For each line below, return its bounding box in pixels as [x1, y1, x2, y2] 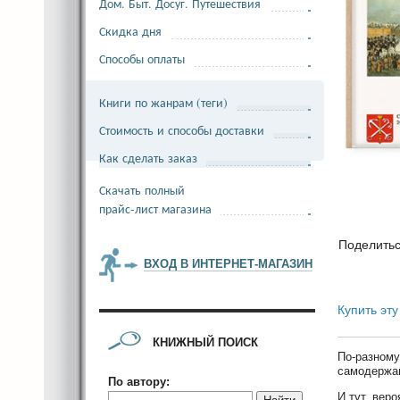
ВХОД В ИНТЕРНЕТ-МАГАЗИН [144, 257, 312, 271]
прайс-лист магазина [99, 200, 212, 217]
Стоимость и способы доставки [99, 121, 264, 138]
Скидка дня [99, 22, 162, 39]
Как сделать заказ [99, 149, 197, 166]
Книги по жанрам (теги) [99, 94, 228, 111]
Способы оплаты [99, 50, 185, 67]
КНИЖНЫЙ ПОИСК [153, 336, 258, 349]
